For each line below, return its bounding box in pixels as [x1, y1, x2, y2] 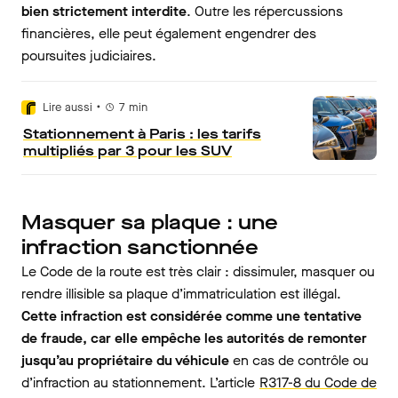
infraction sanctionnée [21, 234, 259, 261]
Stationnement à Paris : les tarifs [23, 124, 261, 143]
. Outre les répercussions [187, 2, 343, 20]
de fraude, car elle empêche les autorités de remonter [21, 329, 367, 347]
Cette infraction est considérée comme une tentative [21, 306, 362, 325]
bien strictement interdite [21, 2, 187, 20]
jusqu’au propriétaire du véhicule [21, 351, 229, 370]
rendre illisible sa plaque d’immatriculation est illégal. [21, 284, 341, 303]
